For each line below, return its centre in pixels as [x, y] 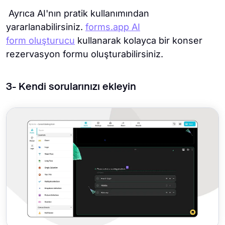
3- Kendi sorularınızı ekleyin [71, 88]
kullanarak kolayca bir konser [139, 41]
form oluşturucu [40, 41]
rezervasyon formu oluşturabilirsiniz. [86, 54]
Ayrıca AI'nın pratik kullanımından [78, 14]
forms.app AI [113, 27]
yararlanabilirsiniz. [46, 27]
